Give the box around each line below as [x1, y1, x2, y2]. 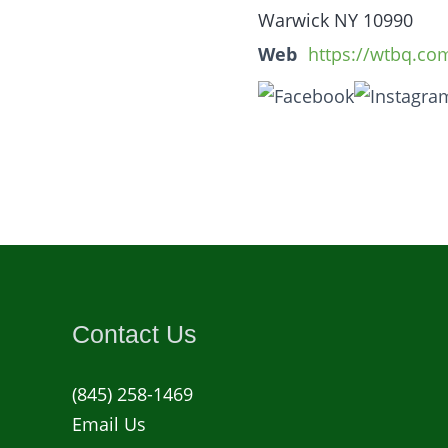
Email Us [72, 412, 146, 436]
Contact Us [72, 320, 197, 348]
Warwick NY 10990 [258, 8, 413, 32]
